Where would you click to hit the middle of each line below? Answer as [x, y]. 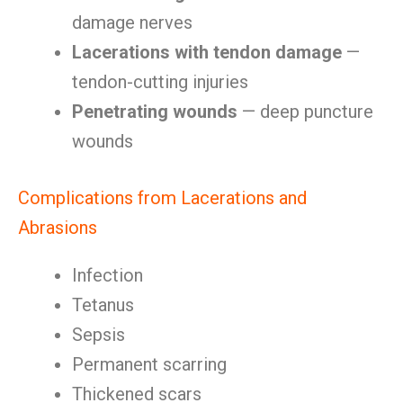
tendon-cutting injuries [160, 82]
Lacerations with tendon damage [207, 52]
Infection [107, 275]
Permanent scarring [149, 364]
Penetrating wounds [155, 112]
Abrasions [58, 228]
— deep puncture [305, 112]
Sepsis [99, 335]
